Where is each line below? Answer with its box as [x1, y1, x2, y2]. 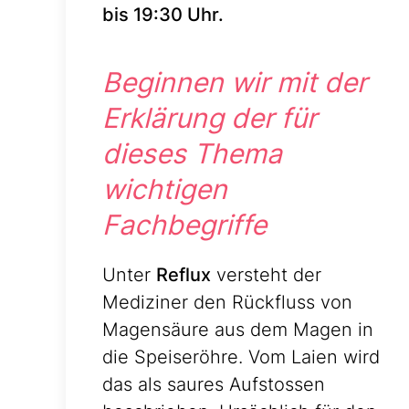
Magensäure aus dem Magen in [102, 319, 373, 341]
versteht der [211, 264, 321, 287]
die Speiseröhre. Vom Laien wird [102, 346, 380, 369]
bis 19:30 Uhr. [102, 4, 224, 26]
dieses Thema [102, 137, 282, 171]
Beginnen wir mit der [102, 66, 367, 100]
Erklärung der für [102, 101, 317, 135]
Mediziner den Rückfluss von [102, 291, 352, 314]
